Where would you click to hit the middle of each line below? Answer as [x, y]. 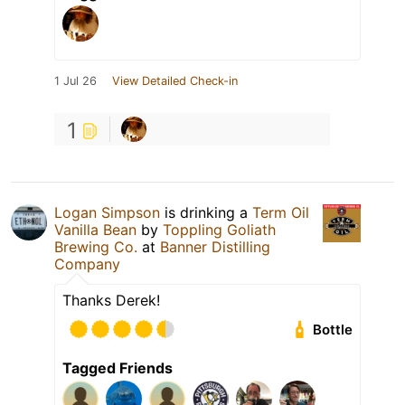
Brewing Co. [96, 247]
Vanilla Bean [95, 230]
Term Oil [281, 213]
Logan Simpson [107, 213]
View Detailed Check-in [175, 81]
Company [87, 264]
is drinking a [206, 213]
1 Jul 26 [75, 81]
